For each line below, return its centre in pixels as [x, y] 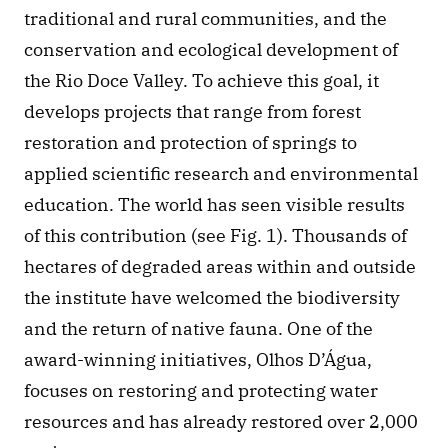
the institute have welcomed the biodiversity [212, 298]
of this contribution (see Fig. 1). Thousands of [215, 236]
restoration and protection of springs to [190, 143]
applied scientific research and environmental [221, 174]
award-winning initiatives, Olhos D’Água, [198, 360]
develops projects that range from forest [192, 112]
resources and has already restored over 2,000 [221, 422]
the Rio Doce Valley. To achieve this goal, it [201, 81]
